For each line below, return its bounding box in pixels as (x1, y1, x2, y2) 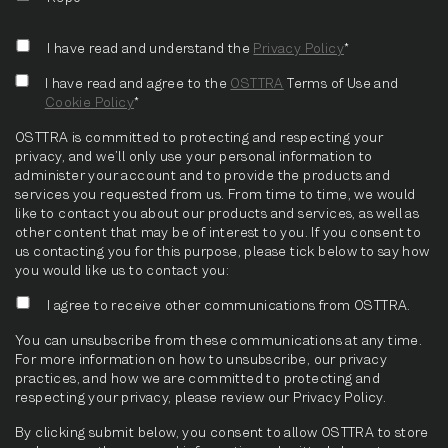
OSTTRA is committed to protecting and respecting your (15, 128, 384, 145)
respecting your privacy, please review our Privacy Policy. (15, 388, 387, 405)
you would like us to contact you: (15, 261, 230, 278)
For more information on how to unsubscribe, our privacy (15, 350, 387, 367)
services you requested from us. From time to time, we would (15, 185, 416, 202)
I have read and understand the (47, 39, 254, 56)
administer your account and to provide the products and (15, 166, 390, 183)
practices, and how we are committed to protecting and (15, 369, 381, 386)
